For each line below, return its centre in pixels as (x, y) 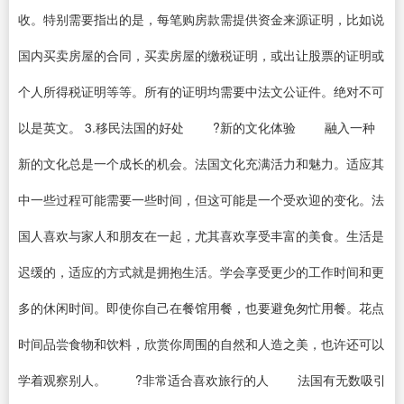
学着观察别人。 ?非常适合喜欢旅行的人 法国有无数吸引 (202, 380)
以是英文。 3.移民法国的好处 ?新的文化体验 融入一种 (197, 127)
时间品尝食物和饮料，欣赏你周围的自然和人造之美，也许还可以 (201, 344)
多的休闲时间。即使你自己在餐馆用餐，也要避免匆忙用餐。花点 (201, 308)
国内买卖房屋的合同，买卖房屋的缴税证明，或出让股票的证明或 (201, 55)
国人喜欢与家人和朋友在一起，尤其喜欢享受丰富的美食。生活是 (201, 235)
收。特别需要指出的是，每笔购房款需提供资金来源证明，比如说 (201, 19)
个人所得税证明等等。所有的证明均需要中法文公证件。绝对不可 (201, 91)
